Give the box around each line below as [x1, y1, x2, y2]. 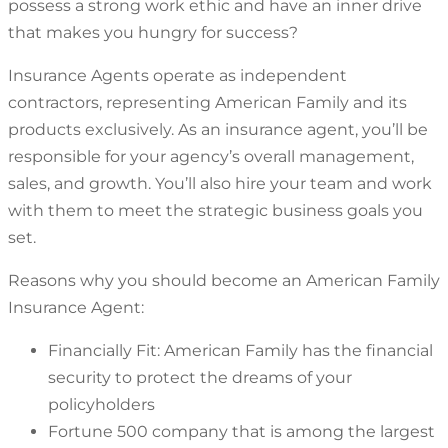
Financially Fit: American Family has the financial [48, 341, 433, 361]
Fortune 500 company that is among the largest [48, 422, 435, 442]
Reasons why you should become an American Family [8, 271, 440, 291]
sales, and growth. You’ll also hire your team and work [8, 174, 432, 194]
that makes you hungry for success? [8, 23, 298, 43]
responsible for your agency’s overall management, [8, 147, 414, 167]
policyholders [48, 395, 155, 415]
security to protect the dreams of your [48, 368, 352, 388]
